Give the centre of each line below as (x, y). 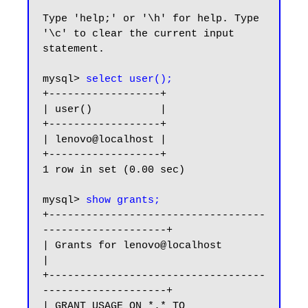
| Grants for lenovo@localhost (132, 246)
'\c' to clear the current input (139, 34)
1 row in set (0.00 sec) (114, 170)
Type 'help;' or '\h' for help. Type (151, 19)
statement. (74, 49)
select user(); (129, 79)
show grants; (123, 200)
